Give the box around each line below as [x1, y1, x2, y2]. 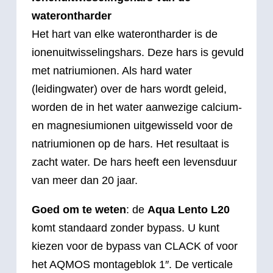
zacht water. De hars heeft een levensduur [32, 155, 237, 168]
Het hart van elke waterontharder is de [32, 27, 218, 40]
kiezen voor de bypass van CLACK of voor [32, 239, 238, 252]
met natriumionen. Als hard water [32, 64, 192, 77]
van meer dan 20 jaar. [32, 174, 138, 186]
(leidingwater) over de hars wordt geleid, [32, 82, 227, 95]
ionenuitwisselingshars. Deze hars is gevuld [32, 46, 244, 58]
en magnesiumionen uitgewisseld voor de [32, 119, 233, 132]
